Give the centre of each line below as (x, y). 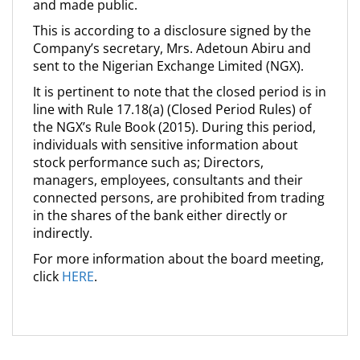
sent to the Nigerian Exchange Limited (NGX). (168, 66)
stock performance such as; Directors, (148, 162)
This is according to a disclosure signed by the (172, 31)
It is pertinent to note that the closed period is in (180, 92)
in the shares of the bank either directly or (160, 215)
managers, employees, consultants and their (168, 180)
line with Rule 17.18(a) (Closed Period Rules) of (172, 109)
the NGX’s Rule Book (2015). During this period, (174, 127)
